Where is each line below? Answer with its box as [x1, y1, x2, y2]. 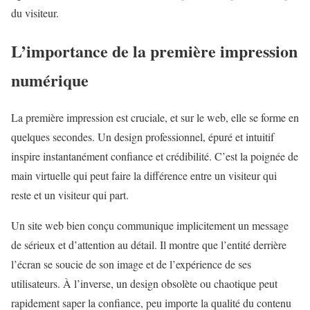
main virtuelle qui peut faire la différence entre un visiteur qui [11, 168, 277, 183]
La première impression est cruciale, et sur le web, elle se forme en [11, 110, 299, 125]
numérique [11, 67, 89, 92]
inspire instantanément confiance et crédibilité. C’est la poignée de [11, 149, 298, 164]
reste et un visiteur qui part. [11, 188, 129, 203]
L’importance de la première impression [11, 38, 298, 63]
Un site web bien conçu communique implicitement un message [11, 218, 289, 233]
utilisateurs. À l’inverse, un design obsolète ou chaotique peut [11, 276, 277, 291]
